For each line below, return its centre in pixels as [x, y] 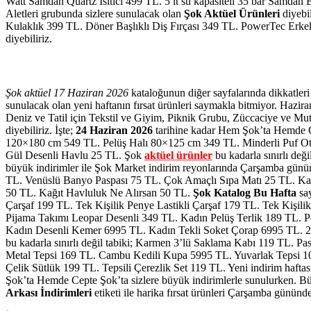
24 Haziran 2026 [114, 131]
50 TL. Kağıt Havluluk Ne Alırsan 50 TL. [99, 193]
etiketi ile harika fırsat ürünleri [158, 293]
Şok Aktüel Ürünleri [230, 14]
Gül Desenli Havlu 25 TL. [65, 155]
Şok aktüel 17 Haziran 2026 [67, 93]
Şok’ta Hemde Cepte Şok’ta [67, 280]
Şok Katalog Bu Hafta [245, 193]
